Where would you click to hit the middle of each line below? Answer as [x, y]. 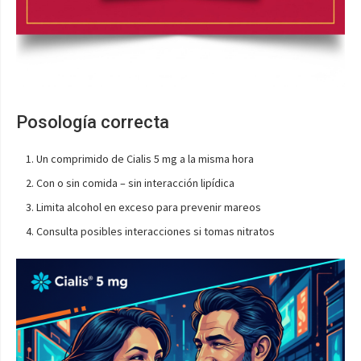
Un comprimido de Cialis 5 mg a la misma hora [145, 159]
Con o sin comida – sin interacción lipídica [135, 183]
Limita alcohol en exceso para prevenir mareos [149, 207]
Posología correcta [93, 122]
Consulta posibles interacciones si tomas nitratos [156, 231]
